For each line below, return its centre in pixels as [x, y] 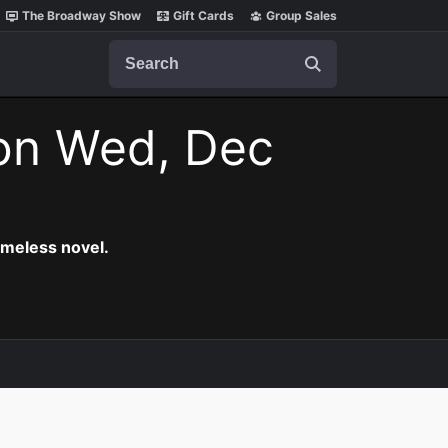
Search [134, 49]
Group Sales [301, 15]
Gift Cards [203, 15]
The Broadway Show [81, 15]
